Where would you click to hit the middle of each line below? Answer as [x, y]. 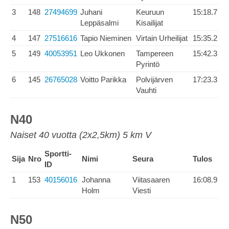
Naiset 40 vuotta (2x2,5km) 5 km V [81, 135]
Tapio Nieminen [106, 38]
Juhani [91, 12]
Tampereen [155, 53]
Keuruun [150, 12]
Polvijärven [154, 79]
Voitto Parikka [103, 79]
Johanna [96, 180]
